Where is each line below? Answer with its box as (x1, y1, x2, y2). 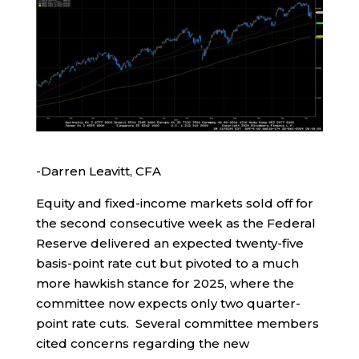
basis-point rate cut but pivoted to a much (35, 256, 299, 272)
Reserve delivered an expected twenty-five (35, 236, 304, 252)
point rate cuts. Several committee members (35, 316, 319, 332)
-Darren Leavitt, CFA (35, 163, 161, 179)
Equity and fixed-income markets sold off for (35, 196, 313, 212)
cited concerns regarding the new (35, 336, 249, 352)
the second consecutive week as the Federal (35, 216, 316, 232)
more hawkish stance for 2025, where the (35, 276, 294, 292)
